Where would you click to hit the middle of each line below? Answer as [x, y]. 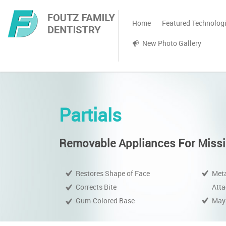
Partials [90, 115]
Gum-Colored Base [105, 201]
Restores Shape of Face [113, 173]
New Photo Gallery [172, 43]
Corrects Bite [96, 187]
